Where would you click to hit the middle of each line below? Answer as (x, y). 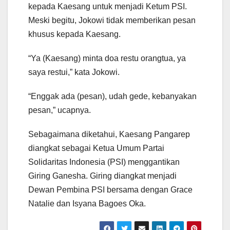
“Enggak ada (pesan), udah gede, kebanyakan (112, 97)
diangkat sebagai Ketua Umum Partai (96, 148)
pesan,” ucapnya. (60, 110)
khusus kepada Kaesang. (74, 34)
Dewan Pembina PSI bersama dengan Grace (110, 190)
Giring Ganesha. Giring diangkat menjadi (102, 176)
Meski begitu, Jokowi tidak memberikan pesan (112, 21)
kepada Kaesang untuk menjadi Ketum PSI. (108, 7)
